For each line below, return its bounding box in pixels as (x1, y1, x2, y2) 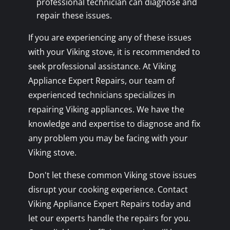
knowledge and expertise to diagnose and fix (28, 118, 200, 129)
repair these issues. (36, 9, 112, 21)
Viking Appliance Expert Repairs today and (28, 198, 191, 209)
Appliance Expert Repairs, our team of (28, 74, 175, 86)
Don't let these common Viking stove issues (28, 169, 197, 181)
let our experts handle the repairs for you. (28, 212, 190, 224)
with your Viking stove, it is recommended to (28, 46, 200, 57)
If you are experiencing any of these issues (28, 31, 191, 43)
